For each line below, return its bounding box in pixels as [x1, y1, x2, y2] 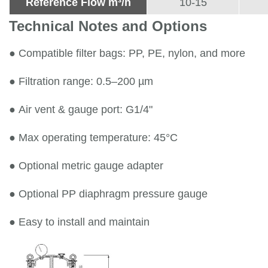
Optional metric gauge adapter [19, 159, 163, 172]
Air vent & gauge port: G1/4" [19, 103, 153, 115]
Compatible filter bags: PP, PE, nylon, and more [19, 47, 245, 59]
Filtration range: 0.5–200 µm [19, 75, 153, 87]
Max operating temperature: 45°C [19, 131, 178, 144]
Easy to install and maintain [19, 215, 150, 228]
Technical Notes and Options [9, 17, 207, 34]
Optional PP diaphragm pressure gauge [19, 187, 208, 200]
